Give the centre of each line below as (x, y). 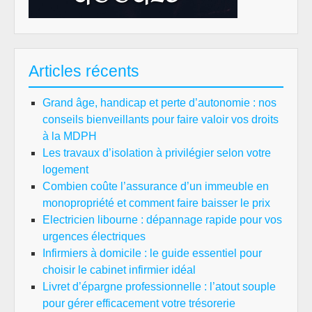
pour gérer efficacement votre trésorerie (139, 303)
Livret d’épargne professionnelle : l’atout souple (159, 287)
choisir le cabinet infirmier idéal (119, 270)
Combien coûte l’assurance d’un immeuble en (156, 186)
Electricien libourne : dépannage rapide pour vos (162, 220)
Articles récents (84, 71)
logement (65, 170)
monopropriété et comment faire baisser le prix (156, 203)
